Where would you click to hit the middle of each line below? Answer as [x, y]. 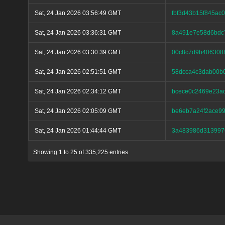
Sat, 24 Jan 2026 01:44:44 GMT [78, 131]
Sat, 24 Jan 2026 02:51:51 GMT [78, 72]
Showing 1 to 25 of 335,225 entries [81, 152]
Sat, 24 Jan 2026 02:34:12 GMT [78, 92]
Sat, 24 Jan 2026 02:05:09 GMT [78, 111]
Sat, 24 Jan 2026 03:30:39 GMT [78, 52]
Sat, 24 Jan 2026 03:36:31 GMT [78, 33]
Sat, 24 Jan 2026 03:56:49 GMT [78, 13]
